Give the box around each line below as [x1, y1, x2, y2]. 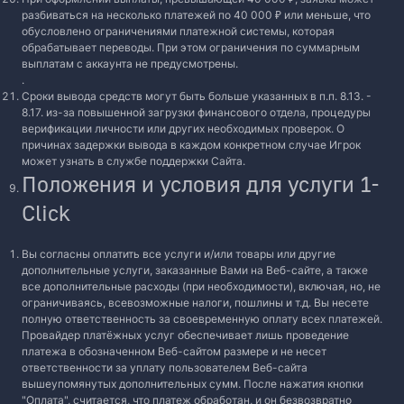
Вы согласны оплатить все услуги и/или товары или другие [22, 247, 335, 261]
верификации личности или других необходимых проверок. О [22, 122, 344, 135]
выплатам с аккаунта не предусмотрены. [22, 57, 238, 70]
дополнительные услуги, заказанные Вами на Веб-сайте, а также [22, 263, 368, 277]
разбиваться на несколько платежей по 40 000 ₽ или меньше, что [22, 8, 371, 22]
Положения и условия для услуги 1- [22, 170, 379, 197]
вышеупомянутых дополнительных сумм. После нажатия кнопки [22, 377, 363, 390]
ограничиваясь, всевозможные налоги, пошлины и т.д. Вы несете [22, 296, 369, 309]
